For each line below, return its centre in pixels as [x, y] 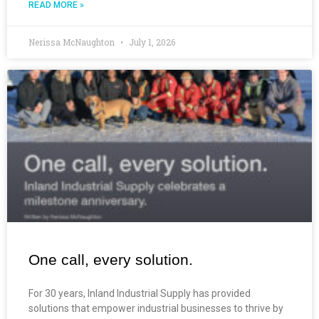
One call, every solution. [111, 259]
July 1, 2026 [151, 42]
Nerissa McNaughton [73, 42]
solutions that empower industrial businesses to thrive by [156, 308]
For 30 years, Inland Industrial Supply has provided [140, 293]
